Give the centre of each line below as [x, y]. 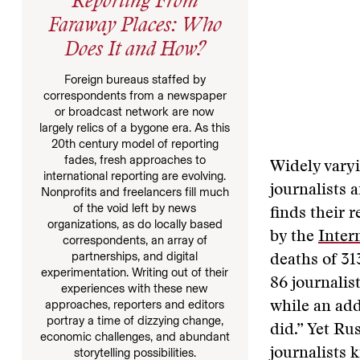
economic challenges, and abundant [135, 336]
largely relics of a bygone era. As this [135, 127]
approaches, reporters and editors [135, 304]
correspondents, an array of [135, 240]
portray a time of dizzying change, [135, 320]
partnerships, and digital [135, 256]
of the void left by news [135, 208]
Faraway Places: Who [135, 27]
